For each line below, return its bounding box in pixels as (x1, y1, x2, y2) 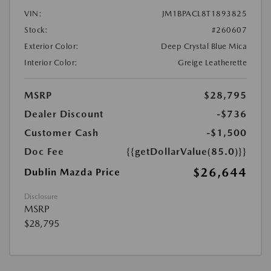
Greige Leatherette (178, 58, 247, 68)
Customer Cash (24, 127, 99, 139)
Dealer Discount (24, 108, 103, 120)
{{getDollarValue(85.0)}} (126, 146, 247, 158)
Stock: (24, 25, 48, 35)
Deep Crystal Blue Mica (161, 42, 247, 51)
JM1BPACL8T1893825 (162, 9, 247, 19)
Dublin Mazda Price (24, 166, 120, 178)
